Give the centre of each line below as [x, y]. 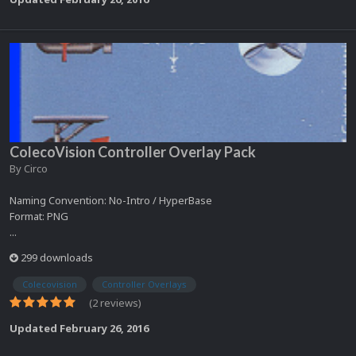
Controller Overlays [144, 284]
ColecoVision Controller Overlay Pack [133, 152]
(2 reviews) [115, 302]
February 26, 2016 [104, 328]
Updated [35, 328]
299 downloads [56, 258]
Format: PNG [39, 217]
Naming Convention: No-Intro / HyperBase [111, 201]
